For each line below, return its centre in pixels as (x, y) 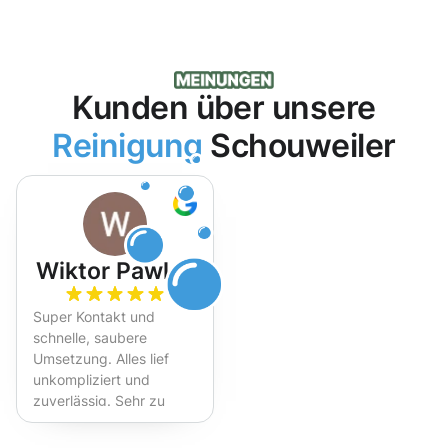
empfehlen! (69, 422)
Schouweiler (299, 146)
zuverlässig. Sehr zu (99, 401)
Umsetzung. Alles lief (101, 359)
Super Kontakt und (94, 317)
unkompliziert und (91, 380)
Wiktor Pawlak (115, 271)
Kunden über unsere (224, 108)
